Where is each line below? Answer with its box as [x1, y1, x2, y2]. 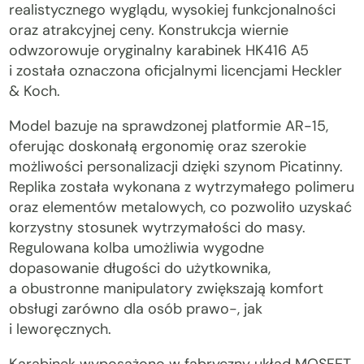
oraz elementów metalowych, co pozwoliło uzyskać [9, 197, 353, 217]
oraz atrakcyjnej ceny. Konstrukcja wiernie [9, 20, 289, 40]
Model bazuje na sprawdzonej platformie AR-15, [9, 116, 329, 136]
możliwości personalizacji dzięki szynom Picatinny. [9, 157, 344, 176]
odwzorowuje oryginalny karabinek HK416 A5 [9, 41, 310, 60]
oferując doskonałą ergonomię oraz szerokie [9, 136, 307, 156]
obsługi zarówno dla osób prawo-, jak [9, 299, 263, 318]
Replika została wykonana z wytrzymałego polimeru [9, 177, 355, 197]
